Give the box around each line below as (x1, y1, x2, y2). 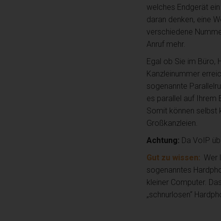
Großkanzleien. (147, 118, 198, 128)
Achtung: (147, 135, 180, 145)
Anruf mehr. (147, 39, 185, 49)
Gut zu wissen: (147, 152, 200, 162)
